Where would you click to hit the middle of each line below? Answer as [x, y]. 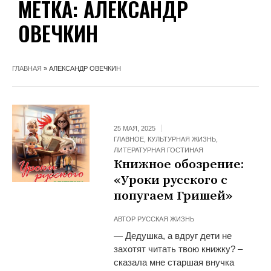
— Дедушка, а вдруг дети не [173, 235]
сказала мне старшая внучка [174, 262]
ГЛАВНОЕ [129, 139]
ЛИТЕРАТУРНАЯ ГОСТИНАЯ [159, 150]
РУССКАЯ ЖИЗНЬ [166, 219]
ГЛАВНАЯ [27, 68]
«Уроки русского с [171, 180]
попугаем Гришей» [173, 196]
